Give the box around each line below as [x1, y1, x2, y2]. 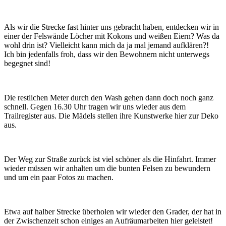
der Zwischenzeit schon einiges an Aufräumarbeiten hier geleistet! [4, 216, 213, 225]
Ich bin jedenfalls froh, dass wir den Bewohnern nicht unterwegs [4, 49, 209, 59]
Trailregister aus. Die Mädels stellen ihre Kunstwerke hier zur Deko [4, 111, 218, 120]
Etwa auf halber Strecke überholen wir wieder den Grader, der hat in [4, 207, 221, 216]
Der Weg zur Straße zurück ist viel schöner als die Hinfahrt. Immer [4, 154, 216, 163]
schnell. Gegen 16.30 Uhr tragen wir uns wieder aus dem [4, 102, 186, 111]
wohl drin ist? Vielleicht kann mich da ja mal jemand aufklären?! [4, 40, 209, 49]
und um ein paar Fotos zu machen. [4, 173, 114, 182]
